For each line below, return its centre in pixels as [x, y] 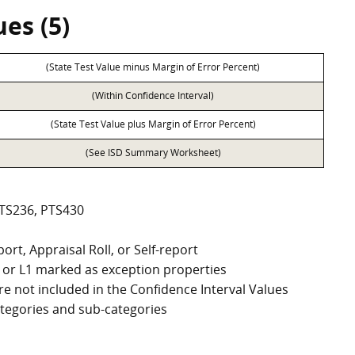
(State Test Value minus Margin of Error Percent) [153, 67]
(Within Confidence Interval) [153, 95]
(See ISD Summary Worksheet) [153, 153]
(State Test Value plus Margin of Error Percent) [153, 124]
